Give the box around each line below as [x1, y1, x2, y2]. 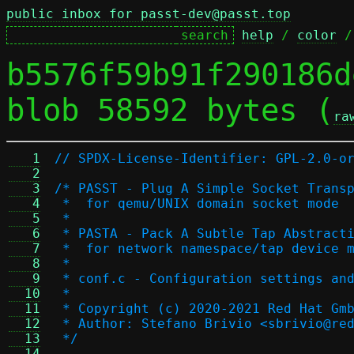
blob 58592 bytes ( [6, 92, 333, 128]
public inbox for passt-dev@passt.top [6, 6, 291, 21]
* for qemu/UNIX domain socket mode [55, 196, 339, 211]
